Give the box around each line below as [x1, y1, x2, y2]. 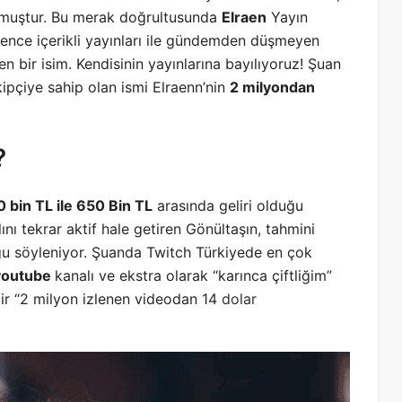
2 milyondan [230, 78, 315, 97]
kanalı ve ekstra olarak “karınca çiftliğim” [55, 267, 332, 285]
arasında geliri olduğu [153, 197, 303, 215]
